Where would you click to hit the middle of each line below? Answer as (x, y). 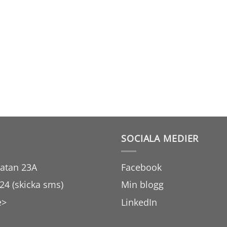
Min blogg (142, 185)
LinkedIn (139, 202)
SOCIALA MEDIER (160, 139)
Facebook (141, 167)
